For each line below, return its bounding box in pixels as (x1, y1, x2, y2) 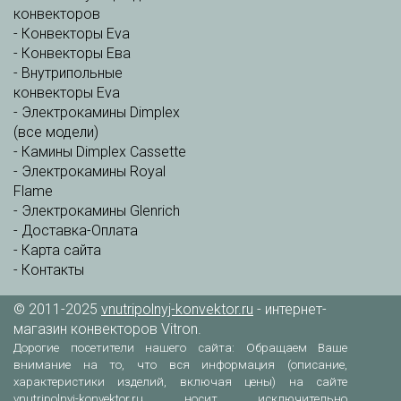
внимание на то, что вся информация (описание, (13, 358, 348, 371)
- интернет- (253, 301, 327, 318)
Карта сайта (21, 242, 101, 259)
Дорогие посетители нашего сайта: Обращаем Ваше (13, 341, 348, 354)
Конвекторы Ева (21, 45, 131, 62)
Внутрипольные (21, 64, 123, 81)
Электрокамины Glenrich (21, 202, 180, 219)
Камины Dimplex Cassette (21, 143, 186, 160)
